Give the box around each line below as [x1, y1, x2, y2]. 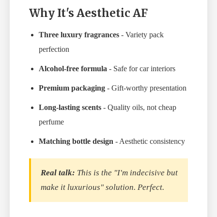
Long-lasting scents [39, 103, 101, 112]
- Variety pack [119, 31, 164, 39]
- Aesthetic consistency [113, 137, 185, 146]
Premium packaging [39, 84, 105, 93]
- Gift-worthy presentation [105, 84, 186, 93]
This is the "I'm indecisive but [75, 168, 178, 178]
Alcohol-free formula [39, 64, 107, 73]
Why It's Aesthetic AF [29, 6, 148, 20]
